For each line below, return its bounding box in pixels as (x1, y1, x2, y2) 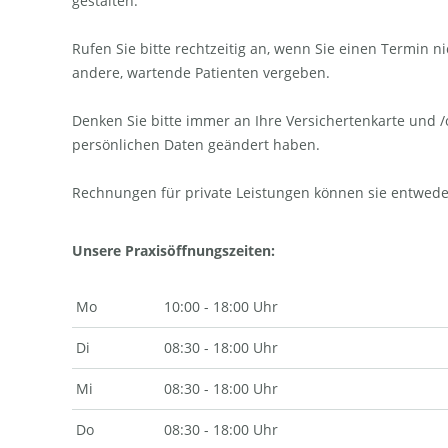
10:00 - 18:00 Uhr (164, 297, 278, 316)
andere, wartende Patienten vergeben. (72, 63, 330, 82)
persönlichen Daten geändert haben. (72, 135, 320, 154)
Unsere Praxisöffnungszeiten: (72, 241, 275, 260)
